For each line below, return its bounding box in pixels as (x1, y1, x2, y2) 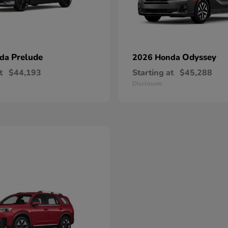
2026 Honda (132, 52, 182, 63)
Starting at (132, 67, 174, 78)
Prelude (11, 51, 43, 63)
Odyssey (182, 51, 216, 63)
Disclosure (132, 79, 162, 88)
